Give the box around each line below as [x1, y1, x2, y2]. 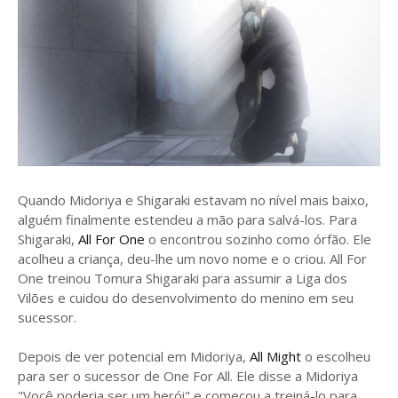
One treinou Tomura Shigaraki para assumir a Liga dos [18, 269, 347, 287]
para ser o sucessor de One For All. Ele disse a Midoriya [18, 367, 358, 385]
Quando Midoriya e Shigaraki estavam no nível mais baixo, [18, 191, 369, 209]
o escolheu [301, 347, 370, 365]
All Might [250, 347, 301, 365]
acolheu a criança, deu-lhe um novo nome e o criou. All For [18, 250, 367, 267]
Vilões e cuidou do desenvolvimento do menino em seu [18, 289, 354, 306]
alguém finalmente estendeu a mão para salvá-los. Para [18, 211, 357, 228]
